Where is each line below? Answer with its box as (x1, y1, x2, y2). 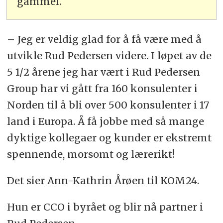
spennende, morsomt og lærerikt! (6, 148, 175, 161)
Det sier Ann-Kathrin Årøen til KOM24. (6, 174, 202, 187)
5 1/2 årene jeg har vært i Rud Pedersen (6, 66, 200, 79)
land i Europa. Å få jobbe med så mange (6, 115, 204, 128)
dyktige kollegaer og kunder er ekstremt (6, 131, 212, 144)
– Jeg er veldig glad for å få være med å (6, 33, 202, 46)
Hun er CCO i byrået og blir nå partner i (6, 200, 203, 213)
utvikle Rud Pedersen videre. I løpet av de (6, 49, 212, 62)
